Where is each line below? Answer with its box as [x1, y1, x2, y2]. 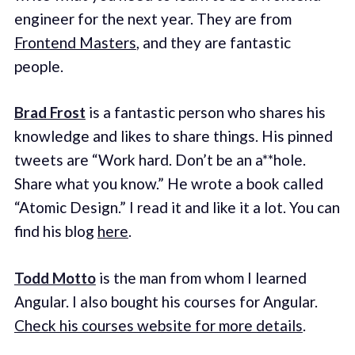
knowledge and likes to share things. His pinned [13, 127, 333, 146]
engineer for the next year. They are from [13, 9, 292, 28]
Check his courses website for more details [13, 315, 303, 334]
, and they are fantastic [136, 32, 291, 52]
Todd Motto [13, 268, 96, 287]
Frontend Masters [13, 32, 136, 52]
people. [13, 56, 63, 75]
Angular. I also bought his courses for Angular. [13, 292, 318, 311]
